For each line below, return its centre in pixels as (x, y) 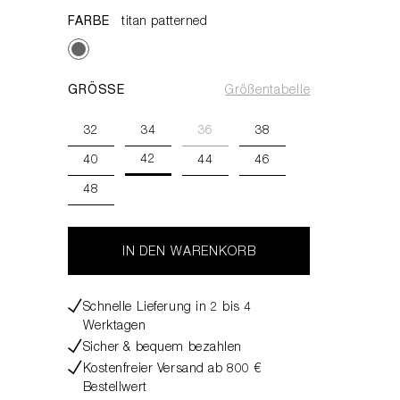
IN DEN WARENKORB (189, 253)
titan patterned (165, 22)
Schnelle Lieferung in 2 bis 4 (167, 308)
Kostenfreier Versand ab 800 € (172, 370)
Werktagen (114, 327)
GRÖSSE (97, 91)
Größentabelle (268, 91)
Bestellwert (115, 388)
